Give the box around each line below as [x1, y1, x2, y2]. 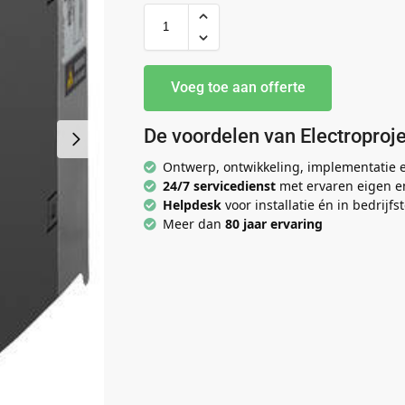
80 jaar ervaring [224, 215, 323, 233]
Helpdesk [162, 196, 225, 214]
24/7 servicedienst [162, 177, 276, 195]
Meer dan [158, 215, 225, 233]
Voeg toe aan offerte [170, 79, 306, 97]
